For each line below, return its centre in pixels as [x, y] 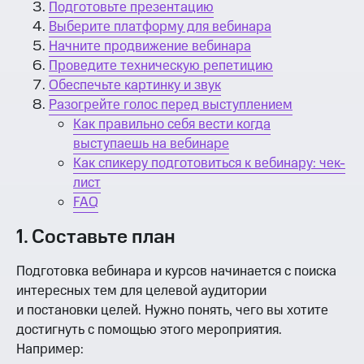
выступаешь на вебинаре [151, 144]
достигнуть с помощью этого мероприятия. [149, 330]
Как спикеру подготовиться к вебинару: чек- [209, 164]
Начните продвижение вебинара [150, 47]
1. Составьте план [96, 238]
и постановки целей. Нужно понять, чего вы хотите [172, 311]
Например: [50, 350]
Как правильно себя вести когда [172, 125]
